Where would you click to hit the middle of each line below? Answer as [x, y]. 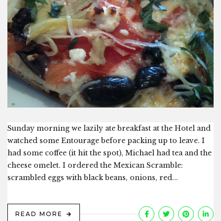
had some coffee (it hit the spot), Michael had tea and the [110, 153]
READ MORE [39, 214]
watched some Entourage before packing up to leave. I [106, 141]
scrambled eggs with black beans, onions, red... [93, 178]
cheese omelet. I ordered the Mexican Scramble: [95, 166]
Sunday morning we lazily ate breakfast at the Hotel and [109, 129]
